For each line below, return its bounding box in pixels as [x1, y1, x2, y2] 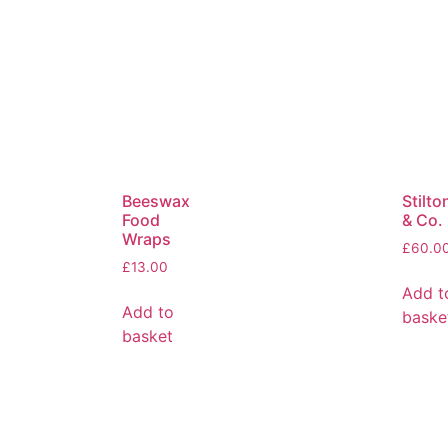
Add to [122, 301, 174, 322]
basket [122, 325, 173, 346]
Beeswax [122, 190, 190, 211]
